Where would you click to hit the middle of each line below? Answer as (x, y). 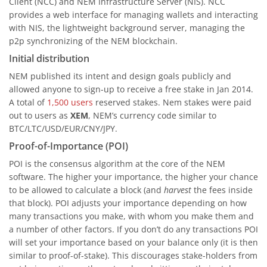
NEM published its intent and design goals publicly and (120, 76)
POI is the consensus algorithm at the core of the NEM (117, 164)
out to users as (40, 115)
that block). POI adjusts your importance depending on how (128, 203)
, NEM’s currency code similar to (152, 115)
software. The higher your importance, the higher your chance (133, 177)
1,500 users (70, 102)
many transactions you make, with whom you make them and (131, 216)
